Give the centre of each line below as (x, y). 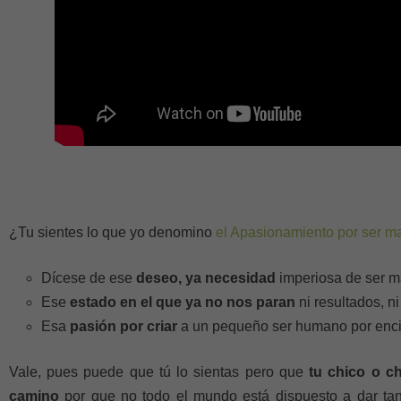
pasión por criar (124, 326)
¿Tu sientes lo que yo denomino (112, 232)
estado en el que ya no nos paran (183, 302)
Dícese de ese (87, 278)
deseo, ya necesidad (204, 278)
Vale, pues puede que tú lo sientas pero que (159, 372)
